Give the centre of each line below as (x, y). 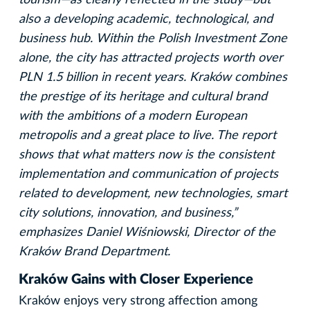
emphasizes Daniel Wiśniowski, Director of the (147, 232)
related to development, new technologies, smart (153, 193)
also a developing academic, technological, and (146, 19)
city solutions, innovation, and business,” (128, 213)
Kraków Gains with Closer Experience (136, 279)
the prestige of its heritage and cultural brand (143, 97)
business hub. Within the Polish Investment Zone (153, 38)
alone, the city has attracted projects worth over (151, 58)
